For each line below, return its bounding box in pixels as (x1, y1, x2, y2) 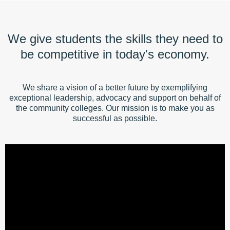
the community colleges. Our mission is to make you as (15, 103, 215, 112)
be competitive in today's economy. (21, 47, 209, 61)
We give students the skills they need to (7, 31, 223, 46)
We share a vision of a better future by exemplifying (23, 83, 207, 92)
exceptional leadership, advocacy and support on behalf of (9, 93, 221, 102)
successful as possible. (73, 113, 157, 123)
